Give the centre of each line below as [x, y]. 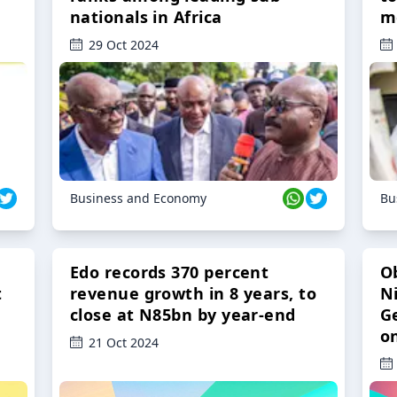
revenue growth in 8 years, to [194, 294]
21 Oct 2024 [124, 343]
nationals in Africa [146, 17]
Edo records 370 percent [170, 272]
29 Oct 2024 [124, 45]
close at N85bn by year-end [183, 315]
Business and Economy [138, 198]
